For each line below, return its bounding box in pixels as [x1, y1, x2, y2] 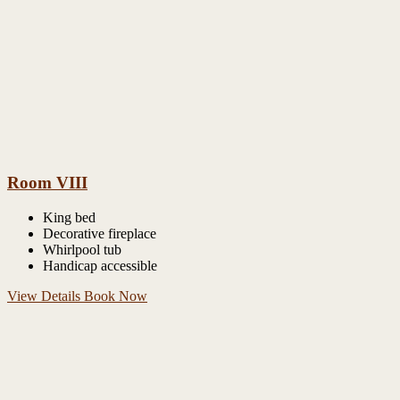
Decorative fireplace [43, 225, 156, 241]
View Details [7, 287, 84, 304]
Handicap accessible [43, 257, 157, 273]
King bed [43, 209, 96, 225]
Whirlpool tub [43, 241, 121, 257]
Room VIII [7, 173, 87, 193]
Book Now [84, 287, 147, 304]
